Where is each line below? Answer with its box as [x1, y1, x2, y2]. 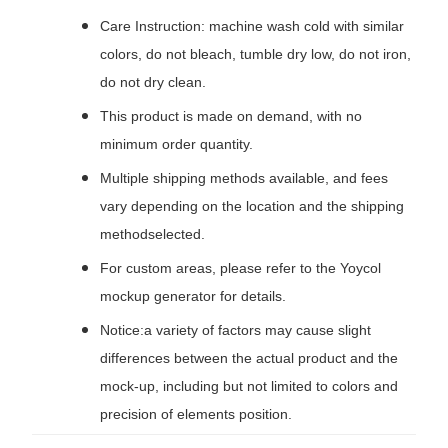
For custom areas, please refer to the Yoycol [100, 260, 381, 277]
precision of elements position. [100, 406, 292, 423]
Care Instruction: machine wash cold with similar [100, 18, 404, 35]
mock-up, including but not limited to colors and [100, 378, 398, 395]
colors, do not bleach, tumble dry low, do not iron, [100, 46, 411, 63]
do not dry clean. [100, 74, 206, 91]
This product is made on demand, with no [100, 108, 362, 125]
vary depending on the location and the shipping [100, 198, 404, 215]
